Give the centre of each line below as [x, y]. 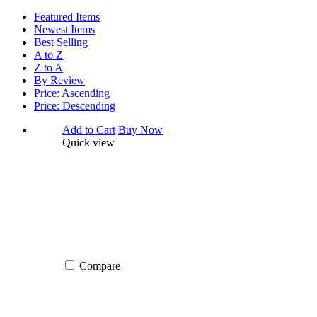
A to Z [48, 54]
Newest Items [64, 29]
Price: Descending [75, 105]
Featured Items [67, 16]
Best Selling [61, 42]
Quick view [88, 142]
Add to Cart [89, 129]
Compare [100, 265]
